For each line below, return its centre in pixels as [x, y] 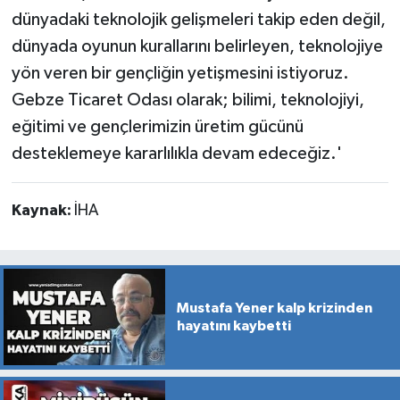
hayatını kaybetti [233, 326]
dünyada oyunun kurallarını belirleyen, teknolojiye [197, 47]
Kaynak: [42, 211]
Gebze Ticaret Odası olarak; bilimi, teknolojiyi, [187, 100]
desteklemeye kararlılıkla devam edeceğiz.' [176, 154]
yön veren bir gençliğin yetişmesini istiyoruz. [180, 74]
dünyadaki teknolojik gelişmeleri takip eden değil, [198, 20]
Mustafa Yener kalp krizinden [274, 308]
